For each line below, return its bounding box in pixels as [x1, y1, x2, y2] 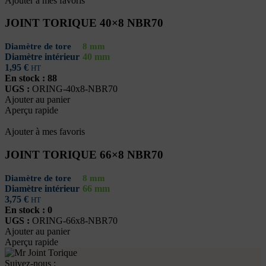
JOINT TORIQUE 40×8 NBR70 [5, 17, 163, 30]
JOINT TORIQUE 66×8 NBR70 [5, 148, 163, 161]
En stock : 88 [5, 73, 57, 84]
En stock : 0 [5, 204, 52, 215]
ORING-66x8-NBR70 [32, 215, 118, 226]
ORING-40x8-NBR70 [32, 84, 118, 94]
